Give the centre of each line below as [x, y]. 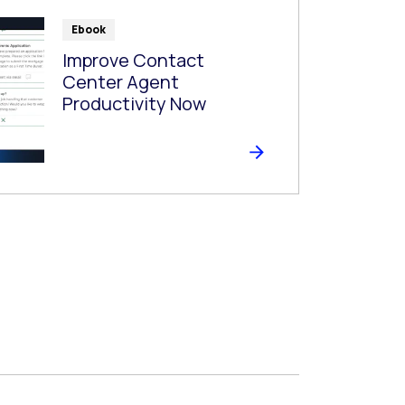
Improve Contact [133, 61]
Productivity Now [134, 104]
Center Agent [120, 82]
